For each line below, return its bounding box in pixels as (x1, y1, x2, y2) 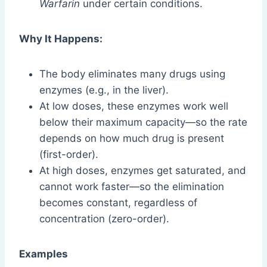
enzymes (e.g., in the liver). (39, 83, 169, 96)
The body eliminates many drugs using (39, 67, 225, 80)
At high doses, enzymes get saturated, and (39, 164, 246, 176)
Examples (19, 247, 68, 260)
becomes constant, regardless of (39, 196, 197, 209)
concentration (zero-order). (39, 212, 169, 225)
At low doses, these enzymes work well (39, 100, 228, 112)
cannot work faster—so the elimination (39, 180, 224, 193)
